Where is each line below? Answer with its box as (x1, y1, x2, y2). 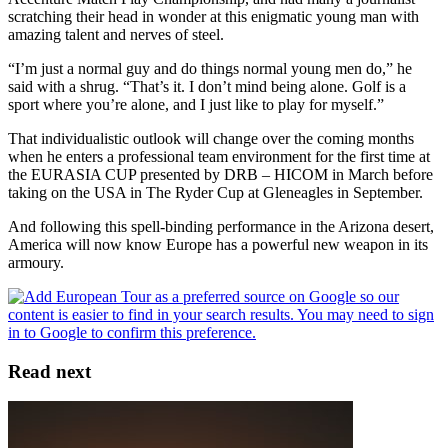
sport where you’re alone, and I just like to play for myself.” (8, 95, 384, 113)
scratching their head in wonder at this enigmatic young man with (8, 7, 419, 25)
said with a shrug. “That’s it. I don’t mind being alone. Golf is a (8, 77, 406, 95)
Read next (8, 360, 91, 382)
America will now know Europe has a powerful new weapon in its (8, 235, 428, 253)
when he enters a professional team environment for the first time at (8, 147, 430, 165)
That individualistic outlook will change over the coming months (8, 129, 414, 147)
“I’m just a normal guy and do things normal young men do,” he (8, 59, 412, 77)
